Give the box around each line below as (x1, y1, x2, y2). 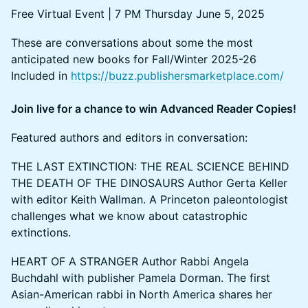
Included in (11, 69, 71, 82)
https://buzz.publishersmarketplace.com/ (71, 69, 284, 82)
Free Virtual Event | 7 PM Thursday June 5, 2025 (11, 7, 265, 21)
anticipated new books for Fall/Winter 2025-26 (11, 52, 256, 66)
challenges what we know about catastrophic (11, 209, 247, 223)
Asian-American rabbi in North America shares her (11, 287, 272, 301)
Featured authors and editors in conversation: (11, 131, 247, 144)
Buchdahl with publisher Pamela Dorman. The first (11, 271, 270, 285)
